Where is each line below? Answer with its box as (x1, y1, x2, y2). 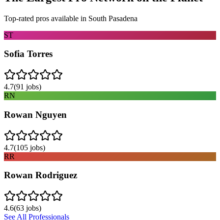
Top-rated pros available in (4, 14, 88, 23)
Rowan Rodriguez (4, 170, 77, 181)
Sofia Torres (4, 49, 53, 59)
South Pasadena (88, 14, 137, 23)
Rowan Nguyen (4, 109, 67, 120)
